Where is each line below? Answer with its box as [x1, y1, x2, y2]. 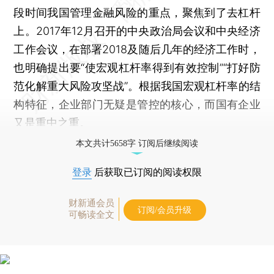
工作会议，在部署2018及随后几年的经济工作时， [13, 42, 261, 56]
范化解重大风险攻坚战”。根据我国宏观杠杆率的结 [13, 79, 261, 92]
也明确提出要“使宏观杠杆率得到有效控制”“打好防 [13, 61, 261, 74]
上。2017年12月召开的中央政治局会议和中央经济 [13, 24, 261, 37]
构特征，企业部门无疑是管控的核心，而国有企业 [13, 97, 261, 111]
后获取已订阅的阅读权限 [92, 166, 202, 177]
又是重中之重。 [13, 116, 91, 129]
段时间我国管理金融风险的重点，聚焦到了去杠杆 [13, 6, 261, 19]
